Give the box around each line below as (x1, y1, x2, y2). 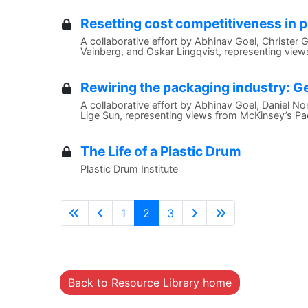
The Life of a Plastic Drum (80, 143, 241, 159)
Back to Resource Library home (68, 276, 232, 289)
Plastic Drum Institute (80, 163, 178, 175)
